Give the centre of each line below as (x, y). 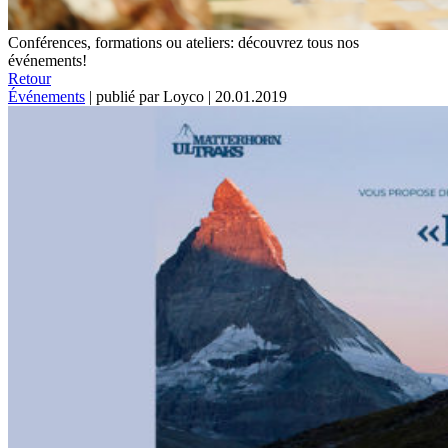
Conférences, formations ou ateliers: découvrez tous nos (183, 42)
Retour (29, 78)
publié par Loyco (150, 96)
